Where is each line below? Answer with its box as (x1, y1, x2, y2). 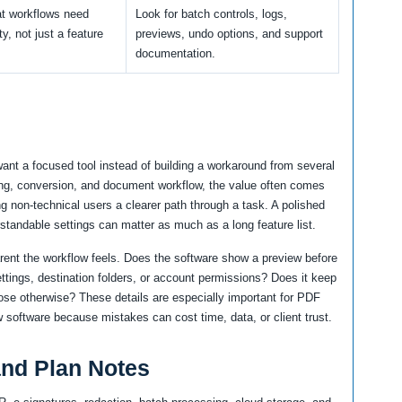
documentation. (135, 46, 215, 60)
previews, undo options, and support (135, 26, 323, 40)
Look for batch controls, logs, (135, 6, 287, 21)
